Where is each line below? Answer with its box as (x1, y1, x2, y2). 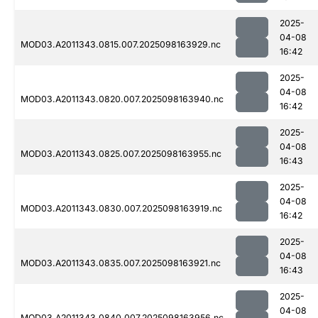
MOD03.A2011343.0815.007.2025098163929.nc (21, 39, 221, 50)
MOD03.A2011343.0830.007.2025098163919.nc (21, 203, 222, 214)
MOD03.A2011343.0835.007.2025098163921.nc (21, 258, 221, 269)
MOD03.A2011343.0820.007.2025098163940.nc (21, 94, 224, 105)
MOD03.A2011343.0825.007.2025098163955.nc (21, 148, 221, 160)
